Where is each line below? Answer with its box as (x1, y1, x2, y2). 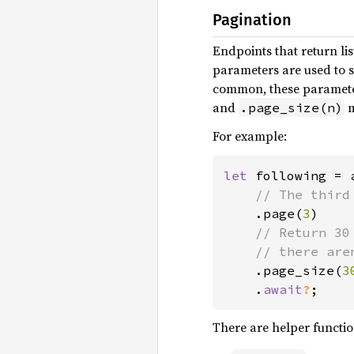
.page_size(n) (240, 100, 343, 115)
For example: (213, 127, 287, 145)
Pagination (213, 10, 292, 29)
